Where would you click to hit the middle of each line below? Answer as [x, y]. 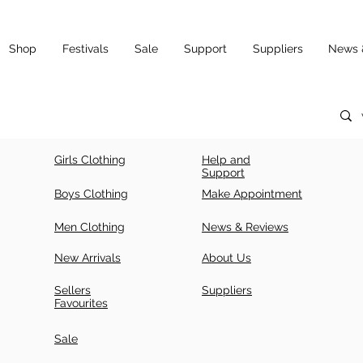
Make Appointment [252, 193]
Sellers [73, 290]
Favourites [81, 303]
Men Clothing [90, 226]
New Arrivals [88, 257]
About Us [226, 257]
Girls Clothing [90, 159]
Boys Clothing [91, 193]
